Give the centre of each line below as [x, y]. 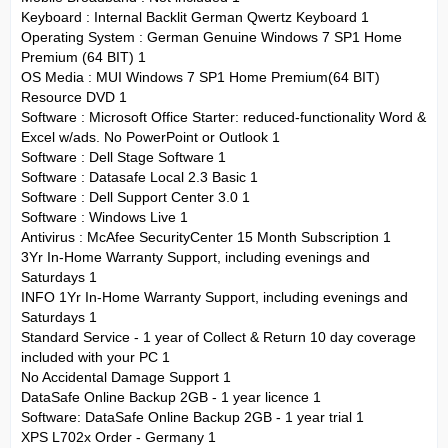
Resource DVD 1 [74, 97]
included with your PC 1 [95, 357]
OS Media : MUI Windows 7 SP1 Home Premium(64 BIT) [200, 77]
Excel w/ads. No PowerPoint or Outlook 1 [150, 137]
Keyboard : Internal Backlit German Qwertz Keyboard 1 [195, 17]
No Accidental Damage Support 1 [126, 377]
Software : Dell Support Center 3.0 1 [135, 197]
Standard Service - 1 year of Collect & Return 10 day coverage [218, 337]
